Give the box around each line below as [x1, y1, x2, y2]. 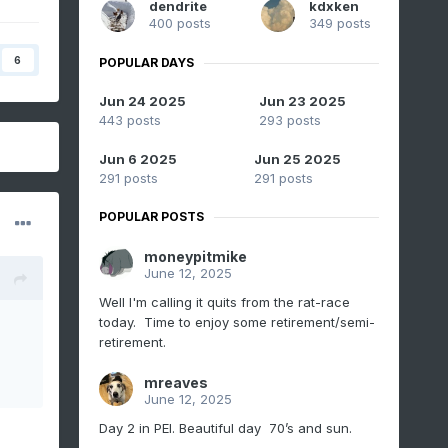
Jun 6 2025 [98, 151, 177, 168]
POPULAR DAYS [98, 55, 194, 71]
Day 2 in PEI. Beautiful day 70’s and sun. [98, 420, 360, 437]
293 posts [258, 112, 321, 129]
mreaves [143, 374, 208, 392]
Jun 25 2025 [254, 151, 342, 168]
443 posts [98, 112, 161, 129]
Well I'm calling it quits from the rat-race [98, 294, 350, 311]
